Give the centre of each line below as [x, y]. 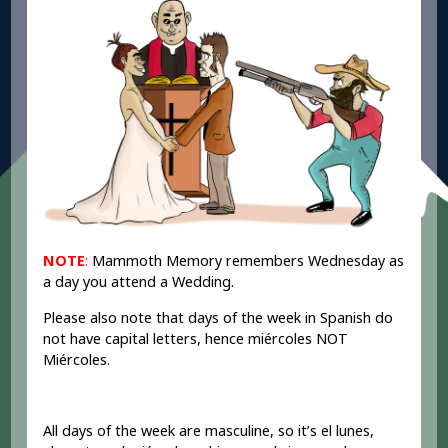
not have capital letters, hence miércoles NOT [196, 338]
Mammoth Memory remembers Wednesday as [246, 261]
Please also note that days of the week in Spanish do [218, 317]
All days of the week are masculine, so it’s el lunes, [209, 430]
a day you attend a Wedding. [141, 282]
